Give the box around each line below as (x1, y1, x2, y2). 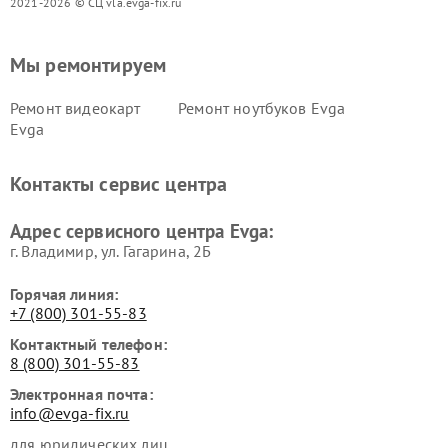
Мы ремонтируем (10, 51, 167, 78)
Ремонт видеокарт (10, 97, 141, 118)
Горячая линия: (10, 283, 119, 304)
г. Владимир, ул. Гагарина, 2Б (10, 240, 212, 261)
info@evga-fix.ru (10, 402, 130, 423)
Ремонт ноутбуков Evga (178, 97, 346, 118)
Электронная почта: (10, 383, 153, 404)
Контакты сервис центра (10, 170, 228, 197)
